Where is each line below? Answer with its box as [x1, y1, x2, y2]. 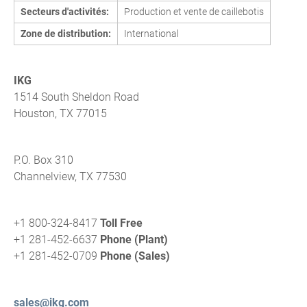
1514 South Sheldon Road [14, 90, 139, 103]
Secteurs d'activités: [20, 6, 109, 18]
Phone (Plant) [100, 233, 168, 246]
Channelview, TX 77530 [14, 170, 127, 183]
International [123, 28, 179, 40]
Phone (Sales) [100, 249, 170, 262]
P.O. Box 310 [14, 153, 73, 167]
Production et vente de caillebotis [123, 6, 264, 18]
